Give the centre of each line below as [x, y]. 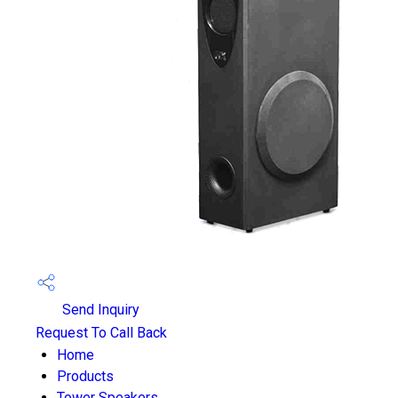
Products [85, 376]
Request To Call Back [101, 333]
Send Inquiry [99, 310]
